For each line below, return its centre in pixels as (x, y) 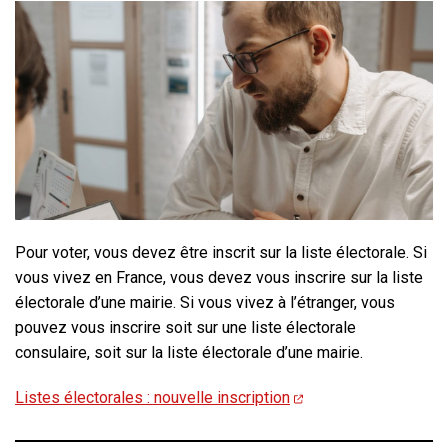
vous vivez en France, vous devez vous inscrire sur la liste (219, 278)
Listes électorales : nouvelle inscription (152, 398)
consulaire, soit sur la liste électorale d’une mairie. (189, 353)
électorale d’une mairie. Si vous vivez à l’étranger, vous (205, 303)
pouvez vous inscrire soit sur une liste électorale (185, 328)
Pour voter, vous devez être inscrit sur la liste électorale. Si (221, 253)
